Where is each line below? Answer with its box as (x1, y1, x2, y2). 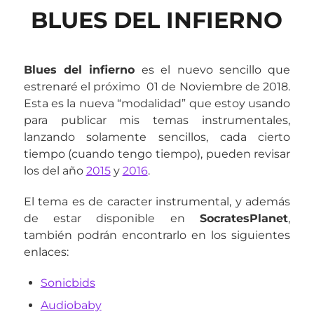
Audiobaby (40, 298, 102, 312)
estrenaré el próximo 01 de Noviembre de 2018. (23, 79, 291, 93)
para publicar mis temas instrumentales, (23, 113, 291, 127)
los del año (23, 163, 86, 177)
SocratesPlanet (200, 211, 289, 225)
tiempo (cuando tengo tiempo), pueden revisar (23, 146, 291, 161)
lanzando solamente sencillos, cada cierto (23, 130, 291, 144)
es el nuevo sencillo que (135, 62, 291, 76)
